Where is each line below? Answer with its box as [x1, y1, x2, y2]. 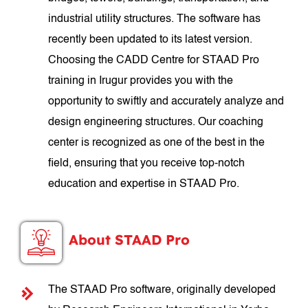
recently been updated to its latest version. [48, 34, 253, 45]
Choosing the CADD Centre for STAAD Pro [48, 55, 260, 66]
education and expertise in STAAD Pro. [48, 179, 240, 190]
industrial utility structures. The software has [48, 14, 261, 25]
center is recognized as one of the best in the [48, 137, 265, 148]
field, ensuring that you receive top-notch [48, 158, 245, 169]
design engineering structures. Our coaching [48, 117, 264, 128]
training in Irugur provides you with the [48, 76, 234, 87]
